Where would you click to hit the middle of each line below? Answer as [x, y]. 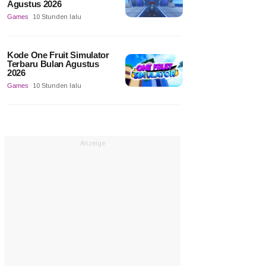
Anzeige [93, 143]
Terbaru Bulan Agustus [53, 64]
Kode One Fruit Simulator [58, 55]
